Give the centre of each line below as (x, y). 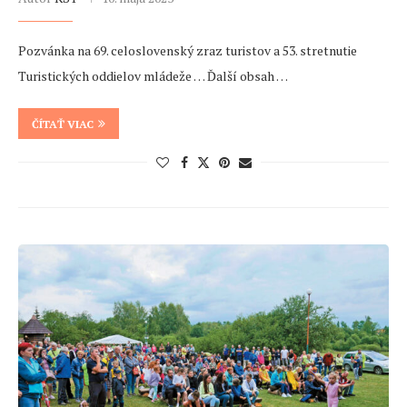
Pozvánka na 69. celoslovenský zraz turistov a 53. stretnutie (188, 51)
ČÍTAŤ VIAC (63, 124)
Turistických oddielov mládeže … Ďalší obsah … (153, 76)
